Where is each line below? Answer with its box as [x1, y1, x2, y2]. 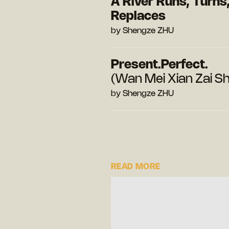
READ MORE [111, 163, 161, 171]
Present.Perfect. [111, 59, 208, 71]
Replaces [111, 10, 166, 22]
